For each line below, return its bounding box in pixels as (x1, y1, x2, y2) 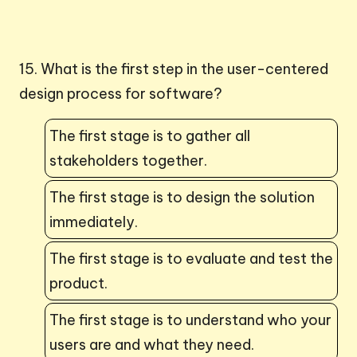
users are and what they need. (49, 335, 254, 354)
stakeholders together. (49, 151, 207, 170)
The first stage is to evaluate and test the (49, 249, 333, 268)
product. (49, 273, 108, 292)
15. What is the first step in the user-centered (19, 59, 328, 78)
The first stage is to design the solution (49, 187, 315, 206)
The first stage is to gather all (49, 126, 250, 145)
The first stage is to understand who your (49, 310, 331, 329)
